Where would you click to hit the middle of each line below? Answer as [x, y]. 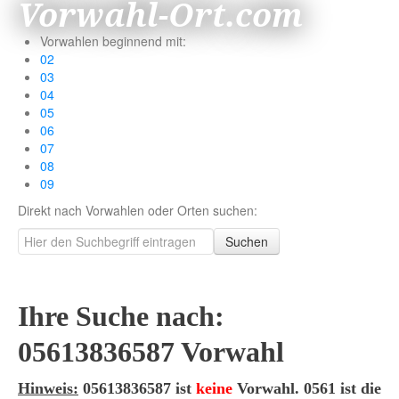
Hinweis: [48, 388]
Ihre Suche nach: [121, 317]
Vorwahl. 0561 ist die [307, 388]
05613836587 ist [137, 388]
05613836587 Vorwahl [151, 352]
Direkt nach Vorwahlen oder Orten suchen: [138, 210]
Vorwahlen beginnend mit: [113, 41]
